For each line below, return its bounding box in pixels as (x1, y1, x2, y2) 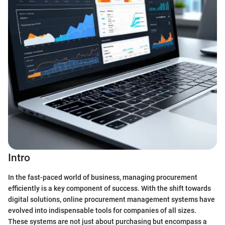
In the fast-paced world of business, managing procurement (8, 173, 197, 181)
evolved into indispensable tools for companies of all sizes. (8, 206, 196, 214)
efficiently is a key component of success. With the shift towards (8, 184, 211, 192)
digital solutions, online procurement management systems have (8, 195, 215, 203)
